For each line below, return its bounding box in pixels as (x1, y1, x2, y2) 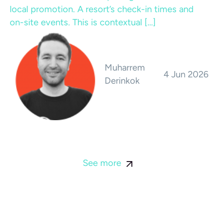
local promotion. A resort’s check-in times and (10, 4, 194, 15)
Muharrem (104, 62, 145, 73)
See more (83, 158, 124, 169)
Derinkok (104, 75, 140, 87)
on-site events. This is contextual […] (10, 17, 156, 28)
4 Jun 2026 (163, 69, 208, 80)
